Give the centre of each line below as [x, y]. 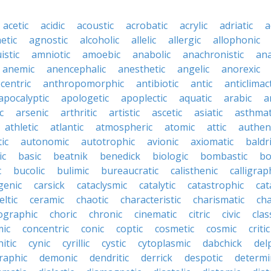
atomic [180, 127]
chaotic [92, 200]
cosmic [221, 229]
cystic [114, 243]
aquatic [195, 98]
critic [259, 229]
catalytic [157, 185]
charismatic [219, 200]
